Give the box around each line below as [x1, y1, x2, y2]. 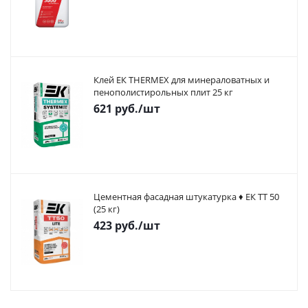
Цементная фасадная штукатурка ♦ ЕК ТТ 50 [93, 190, 279, 203]
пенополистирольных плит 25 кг [93, 86, 233, 98]
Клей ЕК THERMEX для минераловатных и [93, 74, 269, 86]
